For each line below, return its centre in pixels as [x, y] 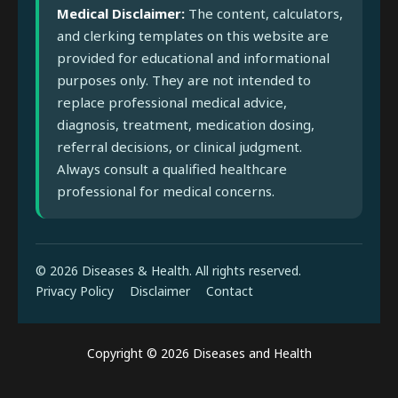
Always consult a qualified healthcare [172, 169]
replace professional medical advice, [172, 103]
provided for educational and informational [193, 58]
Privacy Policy [75, 291]
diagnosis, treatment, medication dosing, [186, 125]
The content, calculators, [264, 14]
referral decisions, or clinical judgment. [179, 147]
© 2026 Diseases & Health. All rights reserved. [168, 271]
